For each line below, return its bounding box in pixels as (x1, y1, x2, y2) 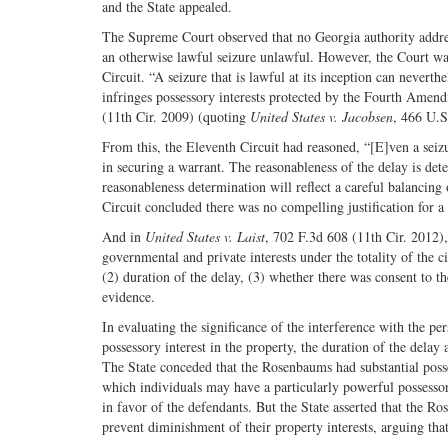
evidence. (102, 286, 155, 306)
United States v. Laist (145, 226, 265, 246)
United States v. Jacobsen (250, 106, 393, 126)
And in (102, 226, 145, 246)
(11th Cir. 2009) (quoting (102, 106, 250, 126)
